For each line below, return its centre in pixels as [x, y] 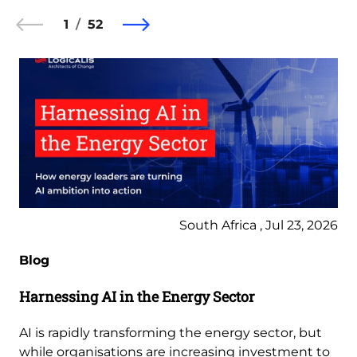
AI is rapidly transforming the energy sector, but [171, 333]
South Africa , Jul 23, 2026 [259, 226]
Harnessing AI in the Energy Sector [137, 297]
